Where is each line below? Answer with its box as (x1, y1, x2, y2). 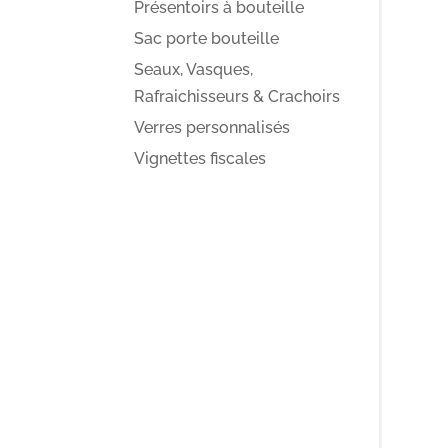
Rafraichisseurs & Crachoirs (134, 87, 341, 106)
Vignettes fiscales (134, 149, 267, 168)
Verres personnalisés (134, 118, 291, 137)
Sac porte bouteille (134, 29, 280, 48)
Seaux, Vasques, (134, 60, 254, 79)
